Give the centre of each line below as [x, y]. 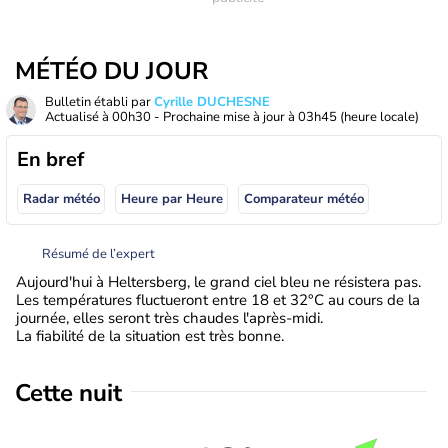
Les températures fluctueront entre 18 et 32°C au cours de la [218, 299]
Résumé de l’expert [98, 253]
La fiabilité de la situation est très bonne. [150, 335]
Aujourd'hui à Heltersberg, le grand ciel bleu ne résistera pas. [218, 281]
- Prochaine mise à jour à [224, 117]
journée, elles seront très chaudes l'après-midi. [169, 317]
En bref [50, 159]
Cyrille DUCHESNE [212, 102]
